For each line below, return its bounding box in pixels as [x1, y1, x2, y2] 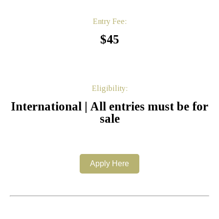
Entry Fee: [92, 17, 127, 25]
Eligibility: [91, 84, 128, 92]
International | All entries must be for [11, 99, 208, 113]
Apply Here [90, 159, 129, 168]
